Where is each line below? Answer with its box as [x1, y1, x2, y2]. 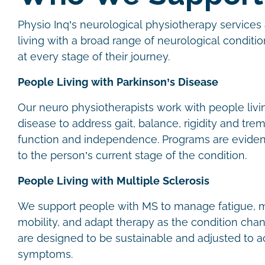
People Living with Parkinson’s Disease [18, 76, 218, 88]
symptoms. [18, 248, 76, 260]
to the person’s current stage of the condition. [18, 150, 250, 161]
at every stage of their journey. [18, 51, 173, 63]
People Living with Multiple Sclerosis [18, 175, 209, 187]
